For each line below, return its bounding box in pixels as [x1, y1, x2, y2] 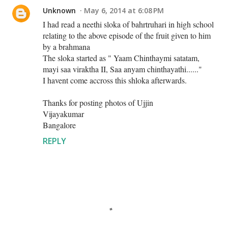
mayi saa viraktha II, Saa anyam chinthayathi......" [43, 63, 202, 74]
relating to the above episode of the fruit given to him [43, 30, 211, 41]
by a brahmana [43, 41, 90, 52]
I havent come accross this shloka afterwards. [43, 74, 187, 85]
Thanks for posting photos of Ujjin [43, 97, 153, 108]
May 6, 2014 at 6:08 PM [84, 5, 164, 15]
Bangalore [43, 119, 76, 130]
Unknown [43, 5, 76, 15]
